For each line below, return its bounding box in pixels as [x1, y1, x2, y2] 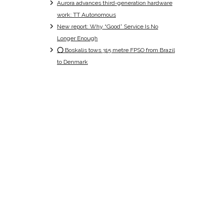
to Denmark [57, 58, 88, 65]
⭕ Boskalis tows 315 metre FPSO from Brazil [57, 46, 175, 54]
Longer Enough [57, 34, 98, 42]
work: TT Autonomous [57, 11, 116, 18]
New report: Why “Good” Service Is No [57, 23, 158, 30]
